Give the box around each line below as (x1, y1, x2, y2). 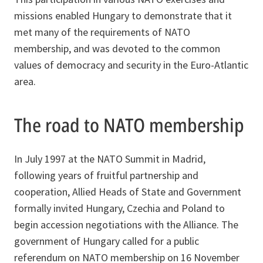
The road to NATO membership (14, 112, 244, 138)
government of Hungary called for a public (14, 234, 199, 248)
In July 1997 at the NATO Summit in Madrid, (14, 152, 205, 166)
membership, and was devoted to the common (14, 42, 220, 56)
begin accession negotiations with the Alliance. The (14, 218, 238, 232)
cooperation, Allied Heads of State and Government (14, 185, 241, 199)
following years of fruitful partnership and (14, 168, 198, 183)
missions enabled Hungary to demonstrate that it (14, 9, 232, 23)
